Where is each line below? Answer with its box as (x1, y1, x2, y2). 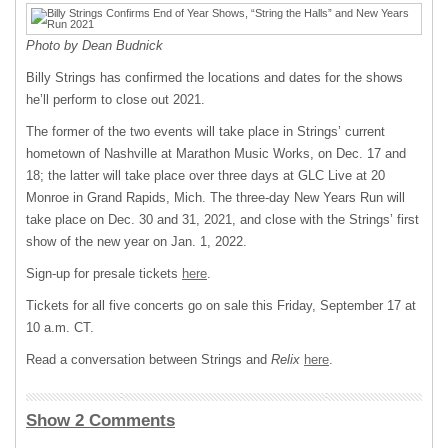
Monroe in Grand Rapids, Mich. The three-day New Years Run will (26, 190, 405, 205)
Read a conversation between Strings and (26, 352, 271, 367)
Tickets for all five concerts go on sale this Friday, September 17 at (26, 298, 416, 313)
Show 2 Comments (26, 411, 175, 430)
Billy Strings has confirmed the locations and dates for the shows (26, 70, 403, 85)
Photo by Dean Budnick (26, 38, 163, 53)
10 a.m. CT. (26, 320, 94, 335)
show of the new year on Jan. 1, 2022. (26, 234, 247, 249)
